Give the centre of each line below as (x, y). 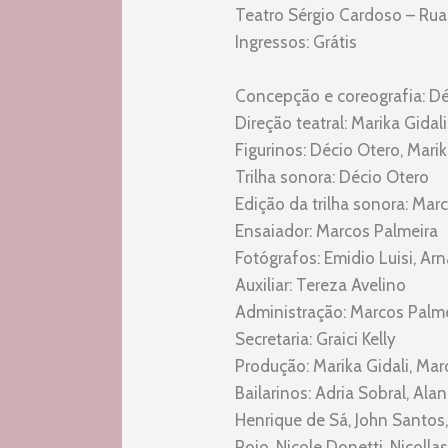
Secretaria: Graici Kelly (316, 338)
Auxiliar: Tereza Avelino (321, 284)
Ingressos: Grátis (296, 41)
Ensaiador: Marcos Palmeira (337, 230)
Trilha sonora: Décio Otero (332, 176)
